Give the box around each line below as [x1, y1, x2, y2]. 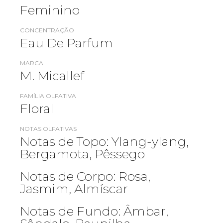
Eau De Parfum [20, 35, 113, 51]
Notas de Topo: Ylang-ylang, [20, 134, 189, 149]
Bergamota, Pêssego [20, 146, 145, 162]
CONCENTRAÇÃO [20, 26, 74, 34]
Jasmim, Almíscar [20, 181, 128, 197]
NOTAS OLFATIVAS [20, 125, 77, 133]
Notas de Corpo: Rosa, [20, 169, 150, 184]
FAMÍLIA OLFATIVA [20, 92, 76, 100]
